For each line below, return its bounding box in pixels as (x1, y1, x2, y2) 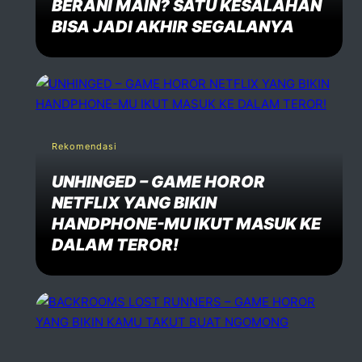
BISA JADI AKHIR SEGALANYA (52, 16, 294, 36)
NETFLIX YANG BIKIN (52, 192, 217, 213)
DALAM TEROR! (52, 234, 179, 255)
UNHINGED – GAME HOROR (52, 171, 265, 192)
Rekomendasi (52, 140, 117, 152)
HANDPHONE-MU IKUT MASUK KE (52, 213, 321, 234)
